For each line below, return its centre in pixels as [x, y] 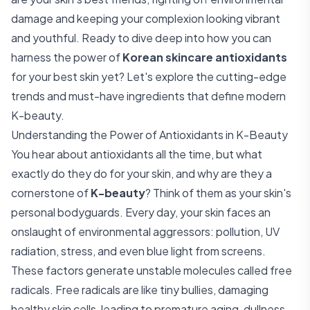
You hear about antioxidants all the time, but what [137, 154]
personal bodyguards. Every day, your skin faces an [141, 212]
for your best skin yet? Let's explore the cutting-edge [149, 76]
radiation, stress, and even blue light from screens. [138, 251]
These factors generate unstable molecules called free [152, 270]
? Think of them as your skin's [218, 193]
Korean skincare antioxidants [205, 57]
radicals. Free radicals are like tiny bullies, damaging [140, 290]
